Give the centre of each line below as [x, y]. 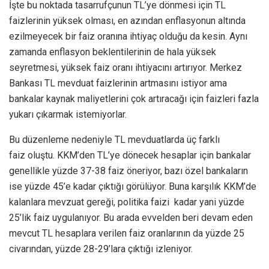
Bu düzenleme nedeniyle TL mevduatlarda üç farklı [114, 140]
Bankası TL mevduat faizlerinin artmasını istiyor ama [118, 83]
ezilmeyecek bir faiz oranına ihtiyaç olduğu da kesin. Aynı [128, 37]
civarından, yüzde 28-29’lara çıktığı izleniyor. [101, 249]
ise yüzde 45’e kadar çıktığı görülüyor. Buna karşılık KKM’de [133, 187]
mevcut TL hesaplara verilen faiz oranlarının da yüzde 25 [127, 234]
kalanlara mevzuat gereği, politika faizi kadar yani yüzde [127, 202]
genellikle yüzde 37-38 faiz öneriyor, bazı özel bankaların [128, 171]
